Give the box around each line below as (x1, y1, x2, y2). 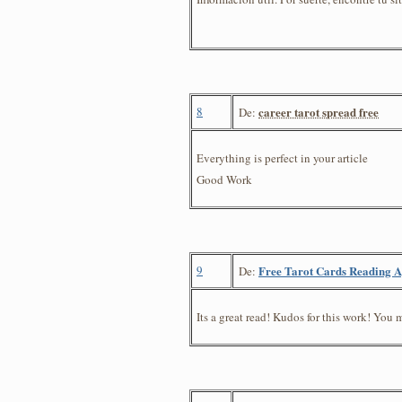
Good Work (197, 170, 252, 188)
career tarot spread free (258, 102, 379, 120)
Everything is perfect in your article (197, 149, 368, 166)
